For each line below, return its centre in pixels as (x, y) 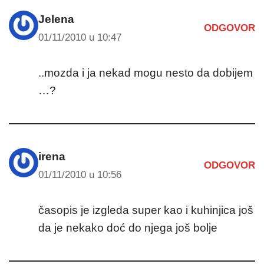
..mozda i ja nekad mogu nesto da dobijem (146, 72)
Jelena (56, 19)
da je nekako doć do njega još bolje (128, 227)
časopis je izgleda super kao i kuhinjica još (146, 210)
